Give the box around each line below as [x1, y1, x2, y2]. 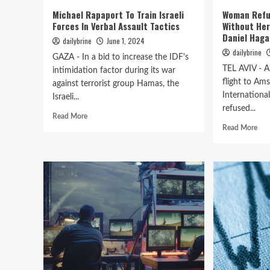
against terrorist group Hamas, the [52, 80, 179, 88]
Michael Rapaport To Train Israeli [52, 8, 184, 21]
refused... [222, 104, 256, 113]
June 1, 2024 [107, 36, 145, 46]
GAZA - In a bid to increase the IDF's [52, 53, 189, 61]
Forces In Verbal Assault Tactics [52, 19, 180, 33]
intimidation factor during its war [52, 66, 175, 75]
